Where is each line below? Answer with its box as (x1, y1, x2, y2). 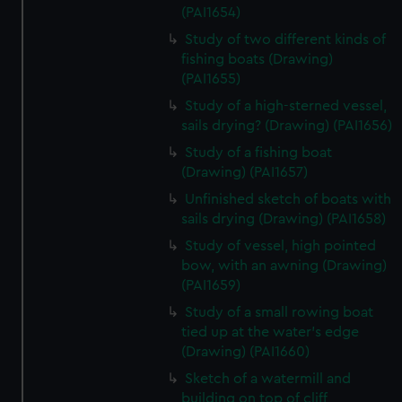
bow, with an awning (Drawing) (181, 258, 388, 273)
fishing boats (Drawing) (181, 52, 334, 66)
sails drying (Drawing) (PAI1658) (181, 212, 387, 226)
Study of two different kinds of (185, 32, 387, 47)
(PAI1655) (181, 72, 241, 86)
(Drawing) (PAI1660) (181, 345, 310, 359)
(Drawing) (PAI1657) (181, 165, 309, 179)
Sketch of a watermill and (185, 371, 352, 386)
